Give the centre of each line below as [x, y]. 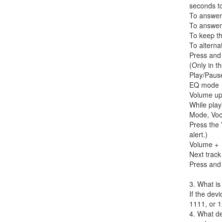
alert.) [198, 134]
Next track [205, 154]
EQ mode [204, 85]
